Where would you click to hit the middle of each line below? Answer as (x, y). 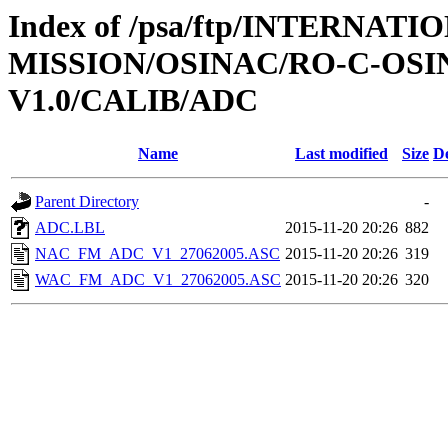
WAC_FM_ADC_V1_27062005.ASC (158, 280)
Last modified (341, 154)
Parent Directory (87, 202)
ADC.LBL (70, 228)
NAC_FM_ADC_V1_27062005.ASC (157, 254)
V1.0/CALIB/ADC (133, 100)
